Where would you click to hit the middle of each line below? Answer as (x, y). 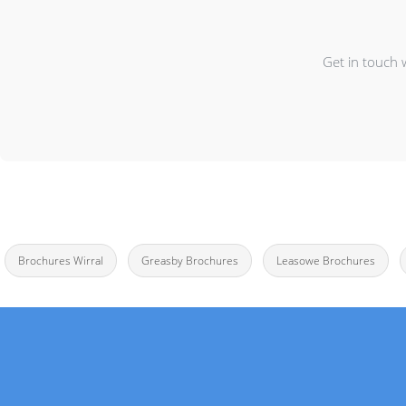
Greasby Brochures (190, 261)
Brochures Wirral (61, 261)
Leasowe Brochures (326, 261)
